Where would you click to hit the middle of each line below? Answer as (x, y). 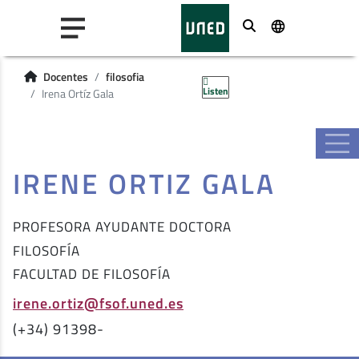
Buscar (283, 26)
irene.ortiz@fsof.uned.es (98, 303)
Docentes (66, 77)
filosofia (125, 77)
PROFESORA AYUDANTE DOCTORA (122, 226)
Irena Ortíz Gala (78, 94)
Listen (215, 91)
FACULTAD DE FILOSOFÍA (92, 274)
